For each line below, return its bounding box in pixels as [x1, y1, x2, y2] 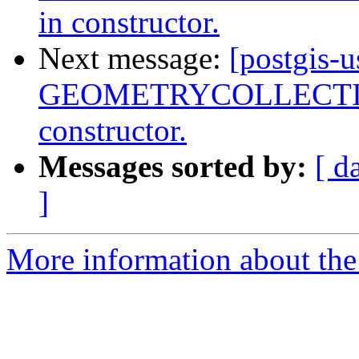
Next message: [38, 41, 229, 76]
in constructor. [38, 5, 220, 40]
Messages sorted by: [38, 149, 307, 184]
